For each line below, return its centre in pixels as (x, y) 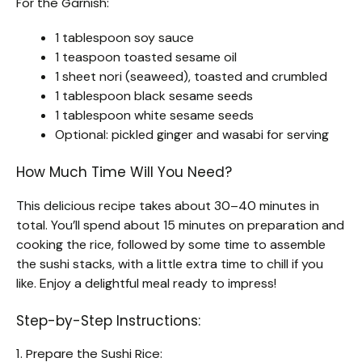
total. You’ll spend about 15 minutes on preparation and (180, 225)
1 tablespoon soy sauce (124, 37)
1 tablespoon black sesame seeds (154, 95)
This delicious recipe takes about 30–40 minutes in (168, 205)
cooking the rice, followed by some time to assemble (171, 244)
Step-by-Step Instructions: (108, 320)
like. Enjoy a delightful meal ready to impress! (146, 283)
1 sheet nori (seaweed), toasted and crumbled (191, 76)
